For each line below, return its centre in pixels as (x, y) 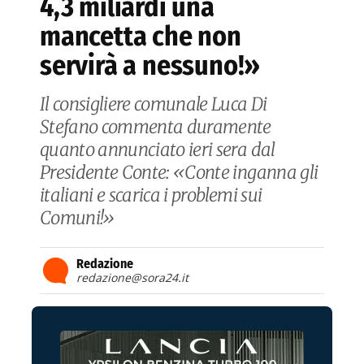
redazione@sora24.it (132, 278)
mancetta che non (141, 37)
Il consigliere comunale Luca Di (154, 104)
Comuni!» (77, 218)
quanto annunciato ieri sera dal (158, 150)
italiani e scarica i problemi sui (151, 195)
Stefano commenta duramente (156, 127)
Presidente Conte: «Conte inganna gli (179, 173)
